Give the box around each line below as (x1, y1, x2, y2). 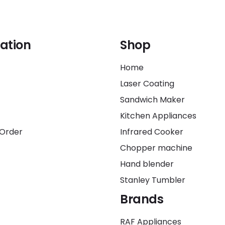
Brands (120, 191, 163, 207)
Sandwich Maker (120, 94, 185, 105)
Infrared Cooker (120, 126, 183, 138)
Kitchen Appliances (120, 110, 196, 122)
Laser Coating (120, 78, 174, 89)
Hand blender (120, 158, 174, 170)
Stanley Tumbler (120, 174, 185, 186)
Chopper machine (120, 142, 192, 154)
